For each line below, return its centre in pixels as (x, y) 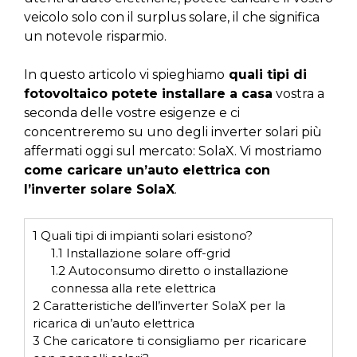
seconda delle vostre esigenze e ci (132, 112)
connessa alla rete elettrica (133, 288)
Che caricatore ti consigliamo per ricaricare (173, 340)
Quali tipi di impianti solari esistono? (145, 235)
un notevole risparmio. (95, 36)
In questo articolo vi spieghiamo (124, 74)
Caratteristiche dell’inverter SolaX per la (163, 305)
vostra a (298, 93)
